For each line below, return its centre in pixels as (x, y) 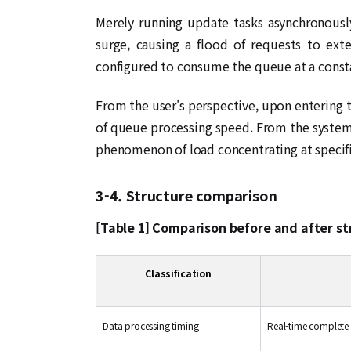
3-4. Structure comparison (186, 195)
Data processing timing (151, 325)
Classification (178, 273)
